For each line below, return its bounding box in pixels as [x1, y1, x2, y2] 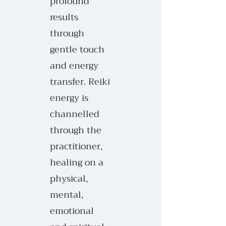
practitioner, [50, 138, 102, 154]
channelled [50, 106, 99, 122]
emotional [50, 203, 94, 219]
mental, [50, 187, 83, 203]
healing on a [50, 154, 103, 171]
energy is [50, 90, 88, 106]
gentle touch [50, 41, 104, 58]
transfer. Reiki [50, 74, 110, 90]
